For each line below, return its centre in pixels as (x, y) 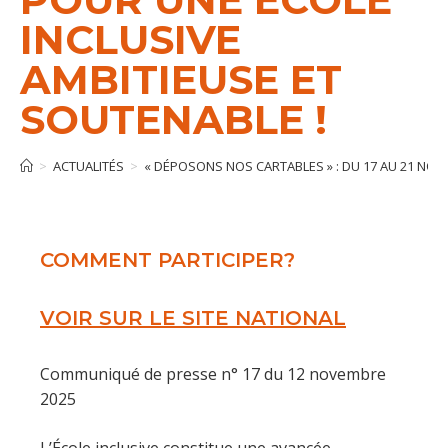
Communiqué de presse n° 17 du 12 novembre (213, 374)
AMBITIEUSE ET (181, 79)
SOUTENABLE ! (173, 119)
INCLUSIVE (130, 39)
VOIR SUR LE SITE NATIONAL (193, 318)
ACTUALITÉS (88, 166)
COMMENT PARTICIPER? (167, 260)
